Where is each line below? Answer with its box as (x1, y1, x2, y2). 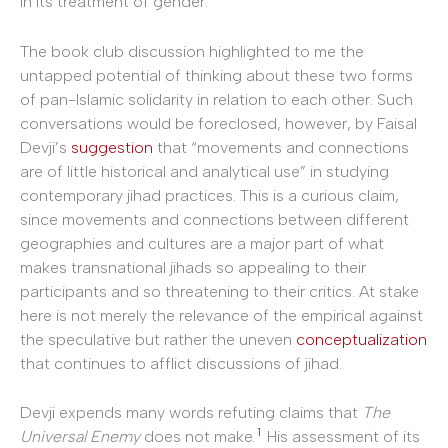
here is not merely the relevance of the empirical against (20, 305, 423, 325)
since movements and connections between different (20, 209, 409, 229)
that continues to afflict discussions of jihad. (20, 353, 342, 373)
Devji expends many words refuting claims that (20, 403, 362, 423)
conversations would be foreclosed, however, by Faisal (20, 113, 417, 133)
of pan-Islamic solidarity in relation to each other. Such (20, 89, 413, 109)
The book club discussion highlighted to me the (20, 41, 364, 61)
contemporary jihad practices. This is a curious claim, (20, 185, 399, 205)
